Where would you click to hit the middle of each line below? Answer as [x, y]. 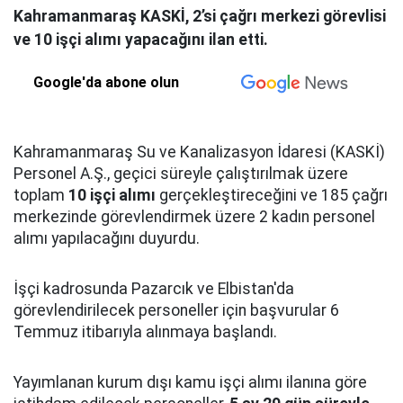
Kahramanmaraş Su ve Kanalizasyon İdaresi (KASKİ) [199, 152]
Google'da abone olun [107, 82]
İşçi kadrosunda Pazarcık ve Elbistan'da [154, 289]
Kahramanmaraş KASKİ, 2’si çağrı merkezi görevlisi [200, 16]
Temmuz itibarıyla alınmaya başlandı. [145, 332]
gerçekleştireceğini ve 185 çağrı [272, 195]
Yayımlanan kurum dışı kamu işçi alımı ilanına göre [190, 382]
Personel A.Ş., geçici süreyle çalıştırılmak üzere [181, 174]
